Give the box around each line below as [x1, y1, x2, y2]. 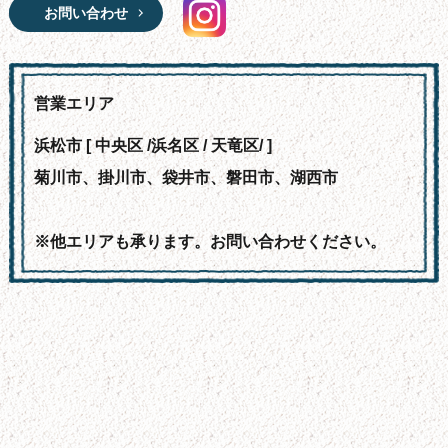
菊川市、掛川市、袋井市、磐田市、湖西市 [33, 169, 338, 187]
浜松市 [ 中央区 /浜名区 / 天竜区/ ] [33, 137, 272, 155]
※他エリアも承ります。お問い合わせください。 [33, 233, 386, 251]
